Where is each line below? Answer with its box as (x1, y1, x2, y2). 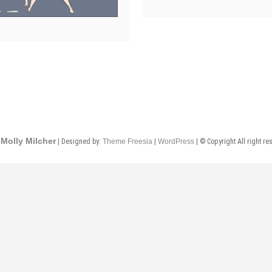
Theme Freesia (103, 137, 152, 146)
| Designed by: (56, 137, 103, 146)
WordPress (158, 137, 194, 146)
